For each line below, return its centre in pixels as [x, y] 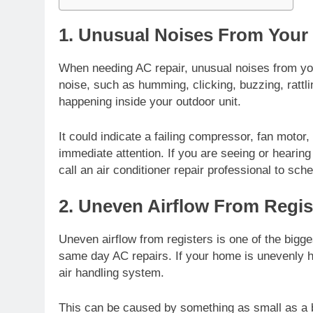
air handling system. [111, 273]
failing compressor [202, 136]
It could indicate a [107, 136]
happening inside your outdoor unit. [150, 102]
